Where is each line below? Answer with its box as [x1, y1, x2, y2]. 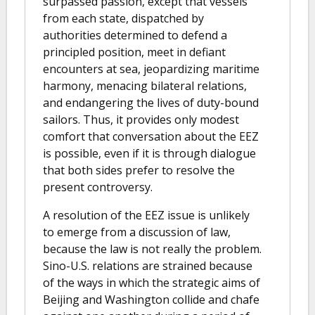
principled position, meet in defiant [43, 44, 226, 60]
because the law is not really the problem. [43, 240, 262, 257]
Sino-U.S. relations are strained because [43, 257, 252, 274]
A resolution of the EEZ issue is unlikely [43, 207, 250, 223]
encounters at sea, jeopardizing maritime [43, 60, 259, 77]
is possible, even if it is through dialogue [43, 145, 256, 161]
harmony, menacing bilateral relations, [43, 77, 247, 94]
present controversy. [43, 179, 153, 195]
